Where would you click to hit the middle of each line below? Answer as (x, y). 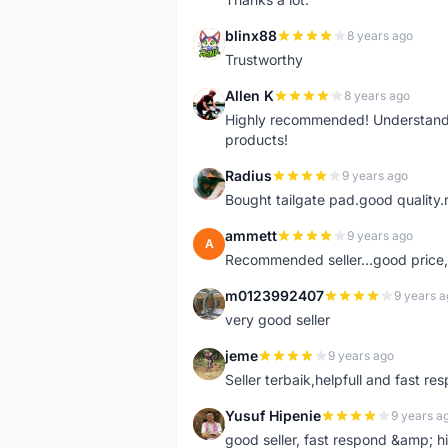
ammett (251, 235)
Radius (248, 175)
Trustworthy (264, 59)
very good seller (277, 319)
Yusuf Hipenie (273, 415)
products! (256, 139)
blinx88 (251, 35)
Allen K (249, 95)
